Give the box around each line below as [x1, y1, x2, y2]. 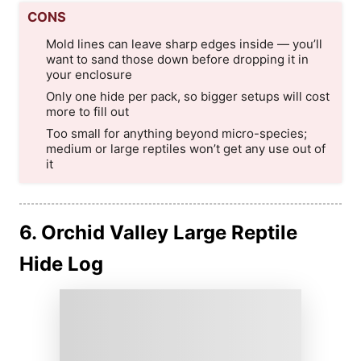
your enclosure [45, 66, 132, 82]
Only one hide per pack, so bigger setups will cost [45, 88, 330, 104]
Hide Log [19, 251, 103, 276]
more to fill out [45, 103, 129, 119]
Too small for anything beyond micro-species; [45, 125, 307, 141]
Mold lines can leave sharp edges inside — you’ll [45, 35, 322, 52]
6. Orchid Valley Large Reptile [19, 220, 297, 244]
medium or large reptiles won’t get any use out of [45, 140, 326, 156]
